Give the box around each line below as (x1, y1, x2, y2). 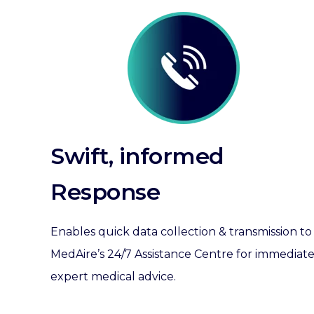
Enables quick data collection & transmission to (50, 225, 312, 238)
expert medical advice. (50, 270, 176, 283)
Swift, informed (50, 142, 224, 170)
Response (50, 178, 160, 205)
